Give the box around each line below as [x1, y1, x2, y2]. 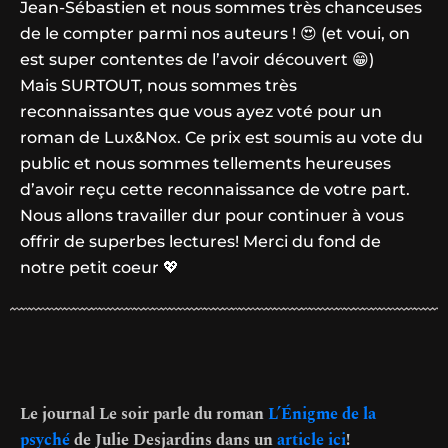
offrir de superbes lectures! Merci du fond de [20, 232, 381, 252]
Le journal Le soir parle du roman [20, 402, 268, 427]
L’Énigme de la [268, 402, 376, 427]
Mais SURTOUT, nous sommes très [20, 76, 297, 96]
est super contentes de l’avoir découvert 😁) [20, 50, 374, 70]
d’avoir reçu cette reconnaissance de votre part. [20, 180, 410, 200]
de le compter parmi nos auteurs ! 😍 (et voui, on [20, 24, 410, 44]
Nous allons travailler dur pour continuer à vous [20, 206, 404, 226]
